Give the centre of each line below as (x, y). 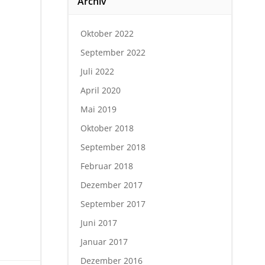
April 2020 (100, 90)
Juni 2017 (98, 222)
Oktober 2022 (107, 33)
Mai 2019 (98, 109)
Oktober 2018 (107, 128)
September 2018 (113, 147)
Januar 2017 (104, 241)
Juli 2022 (97, 71)
